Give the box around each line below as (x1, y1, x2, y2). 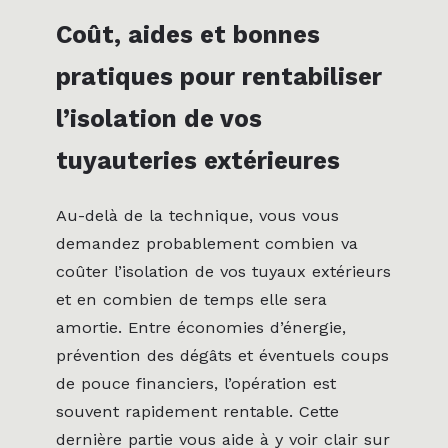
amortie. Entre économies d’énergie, (56, 317, 346, 337)
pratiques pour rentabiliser (56, 61, 382, 91)
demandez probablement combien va (56, 233, 358, 253)
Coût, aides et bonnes (56, 19, 320, 49)
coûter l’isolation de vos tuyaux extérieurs (56, 261, 391, 281)
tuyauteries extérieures (56, 145, 340, 175)
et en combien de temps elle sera (56, 289, 327, 309)
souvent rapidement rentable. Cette (56, 401, 339, 421)
